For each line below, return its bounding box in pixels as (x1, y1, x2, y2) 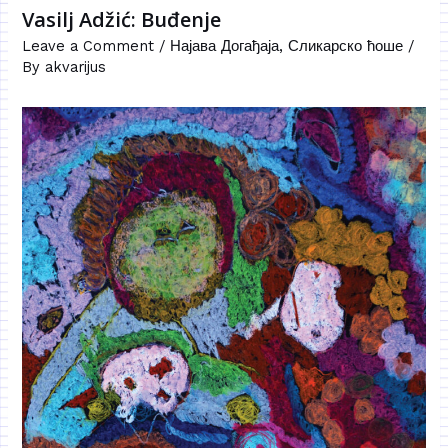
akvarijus (45, 58, 107, 77)
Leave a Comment (22, 37, 155, 56)
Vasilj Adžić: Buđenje (22, 6, 222, 34)
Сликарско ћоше (288, 37, 404, 56)
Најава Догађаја (170, 37, 280, 56)
